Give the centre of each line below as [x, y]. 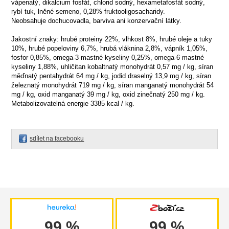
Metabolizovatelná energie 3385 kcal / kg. [73, 104]
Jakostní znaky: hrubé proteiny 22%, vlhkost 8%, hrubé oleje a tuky [112, 39]
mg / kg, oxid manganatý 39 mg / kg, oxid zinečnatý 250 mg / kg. [108, 94]
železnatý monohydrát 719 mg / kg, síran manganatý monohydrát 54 [113, 85]
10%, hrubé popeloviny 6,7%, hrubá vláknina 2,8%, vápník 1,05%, [110, 48]
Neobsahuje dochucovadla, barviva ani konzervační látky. [97, 21]
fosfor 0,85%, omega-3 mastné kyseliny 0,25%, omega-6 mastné [108, 58]
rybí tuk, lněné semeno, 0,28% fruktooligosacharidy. [88, 12]
